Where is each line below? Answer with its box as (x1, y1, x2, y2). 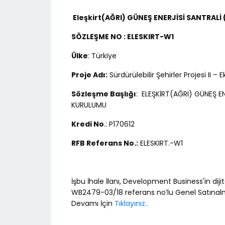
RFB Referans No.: (71, 138, 138, 149)
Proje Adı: (71, 70, 107, 80)
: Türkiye (88, 51, 117, 61)
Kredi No (71, 119, 104, 130)
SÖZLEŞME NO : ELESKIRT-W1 (71, 32, 174, 42)
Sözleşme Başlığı (71, 89, 136, 99)
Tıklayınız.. (115, 198, 148, 209)
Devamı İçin (71, 198, 115, 209)
